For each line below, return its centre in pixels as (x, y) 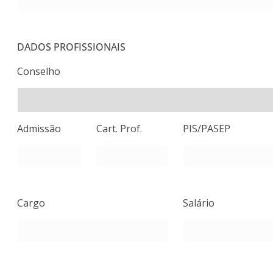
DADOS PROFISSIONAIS (71, 47)
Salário (199, 203)
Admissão (39, 129)
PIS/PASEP (207, 129)
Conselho (39, 72)
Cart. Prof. (119, 129)
